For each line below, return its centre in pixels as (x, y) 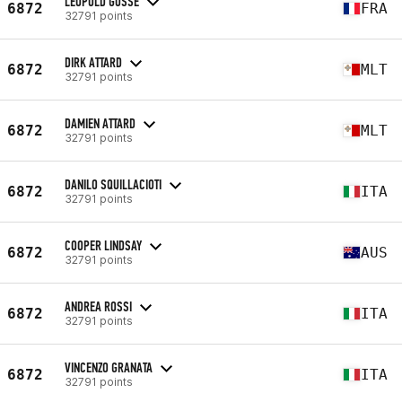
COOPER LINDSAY (103, 245)
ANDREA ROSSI (98, 306)
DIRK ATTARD (93, 62)
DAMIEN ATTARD (100, 123)
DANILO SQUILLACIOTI (113, 184)
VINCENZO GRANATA (109, 367)
